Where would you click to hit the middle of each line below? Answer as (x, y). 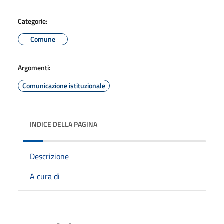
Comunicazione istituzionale (64, 85)
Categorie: (33, 21)
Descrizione (49, 156)
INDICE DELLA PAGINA (64, 124)
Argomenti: (34, 67)
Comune (43, 39)
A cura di (45, 176)
